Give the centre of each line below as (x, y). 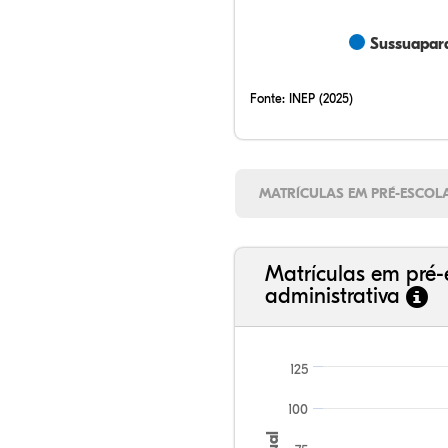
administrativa (335, 296)
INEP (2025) (321, 98)
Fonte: (269, 98)
